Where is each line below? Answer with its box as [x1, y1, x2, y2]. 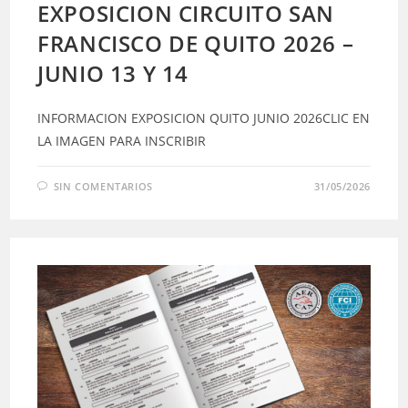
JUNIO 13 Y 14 [37, 58, 189, 89]
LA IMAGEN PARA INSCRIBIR [37, 132, 207, 150]
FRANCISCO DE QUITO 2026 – [37, 28, 354, 59]
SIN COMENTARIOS [53, 179, 153, 194]
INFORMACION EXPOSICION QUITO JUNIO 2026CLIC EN [37, 109, 371, 127]
